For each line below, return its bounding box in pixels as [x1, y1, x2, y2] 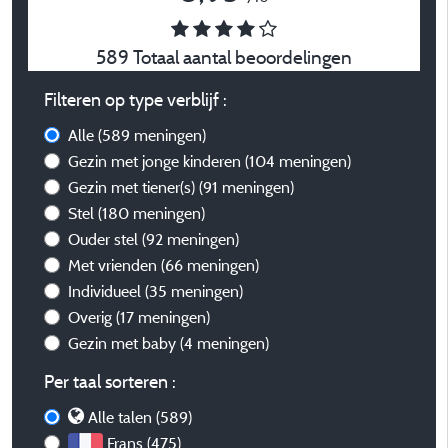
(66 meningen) [161, 255, 259, 275]
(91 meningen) [199, 177, 294, 197]
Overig [68, 307, 116, 327]
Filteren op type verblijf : [44, 88, 227, 111]
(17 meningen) [116, 307, 210, 327]
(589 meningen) [98, 125, 206, 145]
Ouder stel [68, 229, 142, 249]
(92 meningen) [142, 229, 239, 249]
